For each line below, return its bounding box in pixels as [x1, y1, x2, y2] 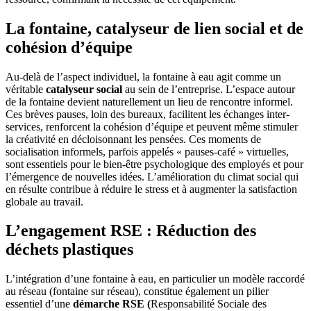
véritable [6, 83, 46, 95]
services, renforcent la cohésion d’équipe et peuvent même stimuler [6, 120, 298, 133]
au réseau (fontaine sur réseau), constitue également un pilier [6, 285, 269, 298]
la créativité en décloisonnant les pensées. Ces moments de [6, 133, 261, 145]
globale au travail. [6, 195, 83, 208]
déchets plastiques [6, 240, 133, 259]
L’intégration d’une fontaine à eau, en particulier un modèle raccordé [6, 273, 305, 285]
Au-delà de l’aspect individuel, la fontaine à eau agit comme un [6, 70, 281, 83]
